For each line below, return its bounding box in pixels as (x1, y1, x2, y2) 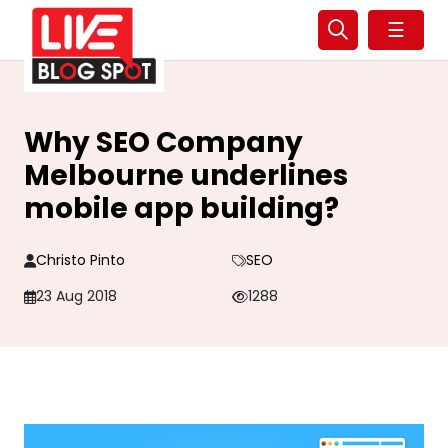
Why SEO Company (24, 123, 303, 162)
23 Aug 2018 (36, 286, 117, 306)
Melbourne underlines (24, 156, 348, 195)
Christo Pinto (36, 250, 125, 270)
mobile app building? (24, 189, 339, 228)
